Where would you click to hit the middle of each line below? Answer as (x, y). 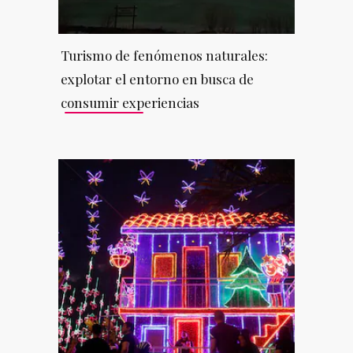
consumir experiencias (130, 102)
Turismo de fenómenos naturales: (164, 55)
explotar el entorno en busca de (157, 78)
